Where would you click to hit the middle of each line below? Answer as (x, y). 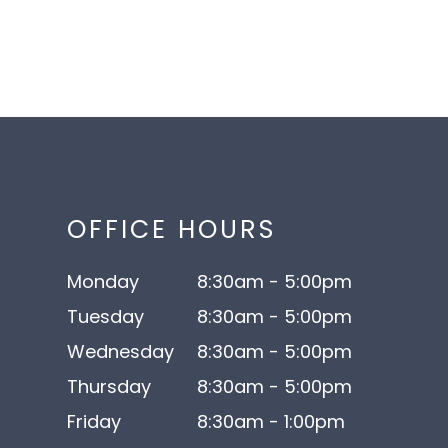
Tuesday (106, 316)
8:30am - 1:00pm (271, 421)
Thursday (109, 386)
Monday (103, 281)
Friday (94, 421)
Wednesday (121, 351)
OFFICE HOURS (172, 229)
